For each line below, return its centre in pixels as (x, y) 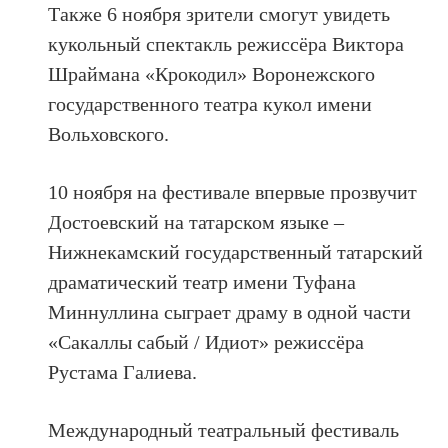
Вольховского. (109, 133)
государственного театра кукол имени (210, 103)
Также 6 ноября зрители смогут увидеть (219, 13)
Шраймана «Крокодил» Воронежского (212, 73)
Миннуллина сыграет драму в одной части (230, 311)
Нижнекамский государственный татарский (236, 251)
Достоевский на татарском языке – (196, 221)
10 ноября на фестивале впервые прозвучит (233, 191)
